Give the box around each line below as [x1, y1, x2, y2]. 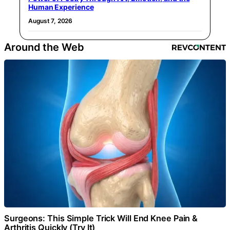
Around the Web [4, 41, 84, 53]
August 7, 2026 [28, 16, 72, 25]
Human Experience [28, 2, 94, 11]
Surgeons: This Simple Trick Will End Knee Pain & [4, 213, 198, 223]
